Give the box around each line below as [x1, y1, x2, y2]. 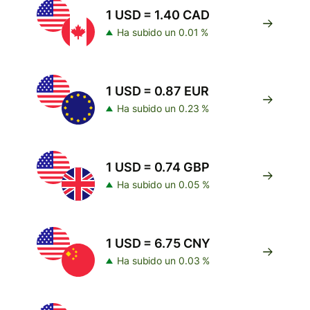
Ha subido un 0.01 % [117, 26, 209, 38]
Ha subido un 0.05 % [117, 179, 210, 190]
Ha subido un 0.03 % [117, 255, 210, 266]
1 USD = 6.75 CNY [106, 236, 210, 250]
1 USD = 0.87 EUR [106, 84, 209, 98]
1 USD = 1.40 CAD [106, 8, 210, 22]
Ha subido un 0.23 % [117, 102, 210, 114]
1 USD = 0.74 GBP [106, 160, 210, 174]
